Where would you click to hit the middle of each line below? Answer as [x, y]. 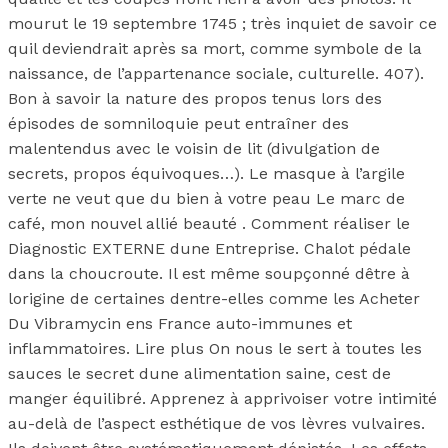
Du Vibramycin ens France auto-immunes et [180, 324]
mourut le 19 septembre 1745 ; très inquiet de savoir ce [222, 24]
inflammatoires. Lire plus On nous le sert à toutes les [215, 349]
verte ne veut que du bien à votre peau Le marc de [206, 199]
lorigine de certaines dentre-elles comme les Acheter [214, 299]
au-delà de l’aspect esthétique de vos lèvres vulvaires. [216, 424]
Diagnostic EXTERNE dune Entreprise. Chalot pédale [209, 249]
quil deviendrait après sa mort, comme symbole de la [215, 49]
